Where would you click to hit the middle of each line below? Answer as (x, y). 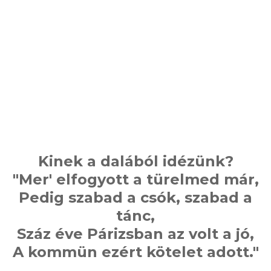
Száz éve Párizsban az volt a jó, (135, 233)
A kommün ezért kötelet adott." (135, 252)
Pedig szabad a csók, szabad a (135, 197)
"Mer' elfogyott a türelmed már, (135, 179)
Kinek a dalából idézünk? (135, 161)
